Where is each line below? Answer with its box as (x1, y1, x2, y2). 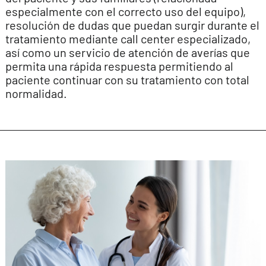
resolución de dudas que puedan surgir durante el (5, 18, 259, 32)
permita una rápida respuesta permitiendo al (5, 59, 233, 73)
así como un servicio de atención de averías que (5, 45, 250, 59)
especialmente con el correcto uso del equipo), (5, 4, 246, 18)
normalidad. (5, 86, 67, 100)
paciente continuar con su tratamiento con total (5, 72, 249, 87)
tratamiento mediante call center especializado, (5, 31, 251, 46)
